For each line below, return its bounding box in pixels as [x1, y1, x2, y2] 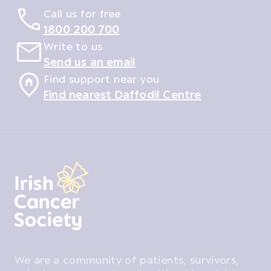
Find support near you [44, 72, 160, 85]
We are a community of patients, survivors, [15, 253, 240, 266]
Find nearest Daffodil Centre [44, 87, 201, 101]
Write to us [44, 39, 103, 52]
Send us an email [44, 54, 136, 68]
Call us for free [44, 7, 121, 19]
